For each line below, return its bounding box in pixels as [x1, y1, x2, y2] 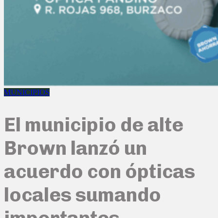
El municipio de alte [4, 112, 183, 136]
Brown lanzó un [4, 136, 147, 160]
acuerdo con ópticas [4, 159, 195, 183]
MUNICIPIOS [4, 88, 50, 96]
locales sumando [4, 182, 161, 206]
